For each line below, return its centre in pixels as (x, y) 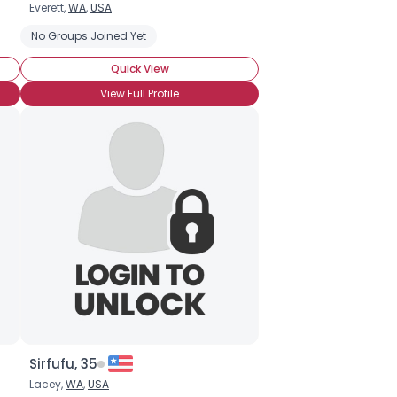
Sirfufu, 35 (63, 364)
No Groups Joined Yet (89, 36)
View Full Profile (140, 93)
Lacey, (47, 384)
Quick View (140, 69)
